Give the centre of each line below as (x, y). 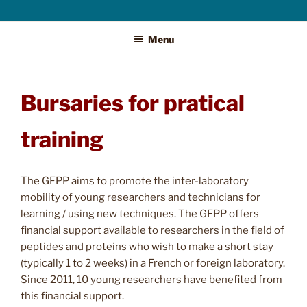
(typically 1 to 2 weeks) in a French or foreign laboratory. (153, 263)
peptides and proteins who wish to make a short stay (147, 247)
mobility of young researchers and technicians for (140, 198)
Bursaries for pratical (133, 103)
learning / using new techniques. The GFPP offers (140, 214)
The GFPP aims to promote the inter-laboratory (135, 181)
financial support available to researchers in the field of (152, 231)
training (62, 139)
